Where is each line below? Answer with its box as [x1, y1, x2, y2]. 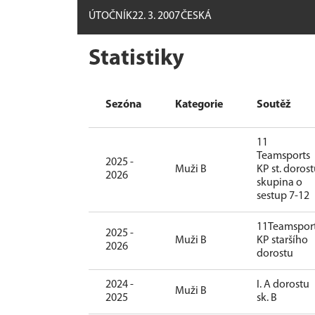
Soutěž [257, 99, 291, 111]
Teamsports [257, 150, 310, 162]
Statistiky [89, 48, 184, 71]
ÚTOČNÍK [89, 11, 132, 22]
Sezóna [105, 99, 141, 111]
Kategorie [175, 99, 223, 111]
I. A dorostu [257, 279, 309, 291]
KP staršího [257, 235, 308, 247]
